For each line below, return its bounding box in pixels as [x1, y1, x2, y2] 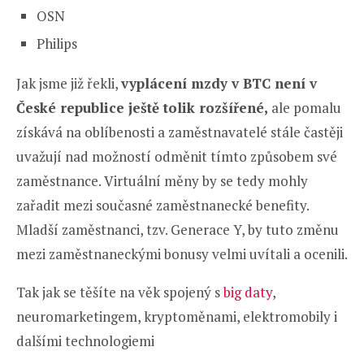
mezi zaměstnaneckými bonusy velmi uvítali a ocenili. [16, 244, 348, 263]
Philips [37, 33, 77, 53]
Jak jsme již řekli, [16, 73, 121, 93]
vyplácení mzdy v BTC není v [121, 73, 317, 93]
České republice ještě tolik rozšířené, [16, 97, 268, 117]
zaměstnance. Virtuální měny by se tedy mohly [16, 171, 308, 190]
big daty [223, 282, 272, 301]
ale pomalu [268, 97, 341, 117]
